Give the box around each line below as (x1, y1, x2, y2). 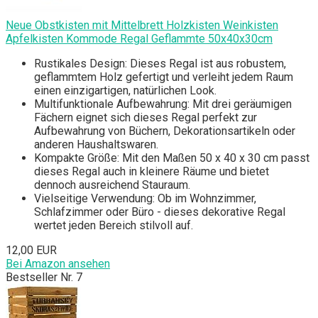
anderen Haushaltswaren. (34, 138, 158, 152)
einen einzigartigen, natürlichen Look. (34, 84, 216, 98)
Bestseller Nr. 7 (6, 270, 82, 285)
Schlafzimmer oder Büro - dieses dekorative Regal (34, 205, 285, 219)
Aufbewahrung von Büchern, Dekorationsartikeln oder (34, 124, 295, 138)
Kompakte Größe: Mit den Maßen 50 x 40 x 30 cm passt (34, 151, 309, 165)
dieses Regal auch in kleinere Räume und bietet (34, 165, 269, 179)
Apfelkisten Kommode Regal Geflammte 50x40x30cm (6, 32, 273, 46)
